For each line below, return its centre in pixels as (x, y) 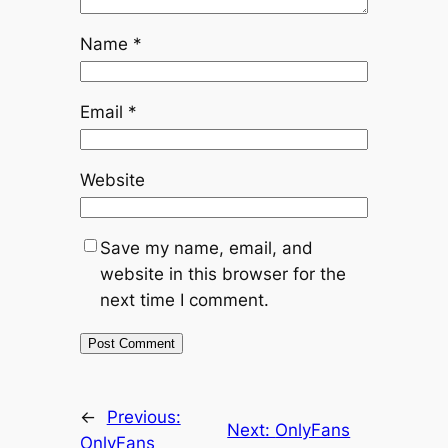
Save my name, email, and (206, 247)
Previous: (143, 416)
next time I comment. (184, 299)
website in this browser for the (222, 273)
